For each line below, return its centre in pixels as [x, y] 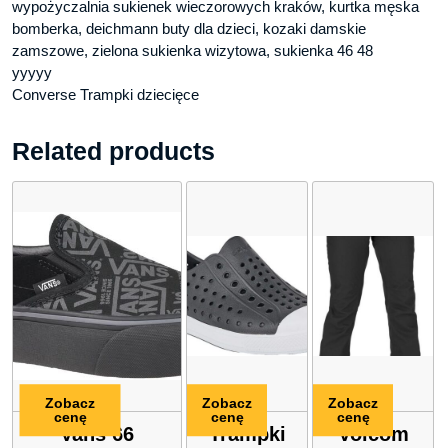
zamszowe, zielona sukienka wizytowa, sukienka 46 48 [192, 50]
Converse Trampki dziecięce [105, 94]
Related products [113, 150]
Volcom [373, 433]
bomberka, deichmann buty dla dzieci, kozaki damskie [189, 28]
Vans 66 [97, 433]
